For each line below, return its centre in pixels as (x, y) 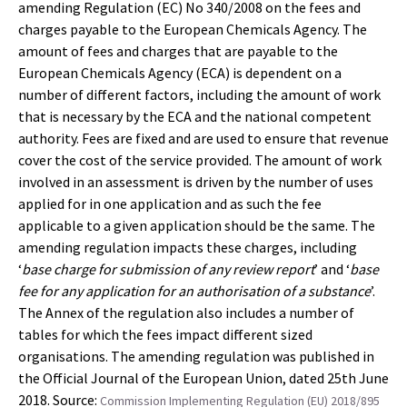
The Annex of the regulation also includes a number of (186, 313)
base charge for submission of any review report (168, 269)
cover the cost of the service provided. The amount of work (200, 160)
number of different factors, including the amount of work (199, 94)
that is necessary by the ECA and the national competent (195, 116)
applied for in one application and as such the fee (170, 203)
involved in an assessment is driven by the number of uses (196, 182)
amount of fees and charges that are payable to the (178, 51)
